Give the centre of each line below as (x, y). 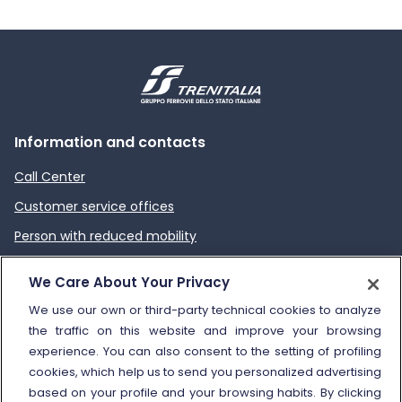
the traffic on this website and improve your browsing (205, 330)
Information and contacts (110, 142)
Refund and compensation (99, 295)
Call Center (50, 176)
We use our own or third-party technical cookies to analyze (205, 310)
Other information (81, 344)
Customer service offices (94, 206)
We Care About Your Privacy (129, 282)
